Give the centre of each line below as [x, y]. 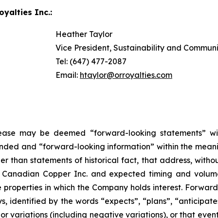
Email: [68, 75]
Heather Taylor [84, 34]
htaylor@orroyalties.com [126, 75]
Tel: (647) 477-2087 [91, 61]
